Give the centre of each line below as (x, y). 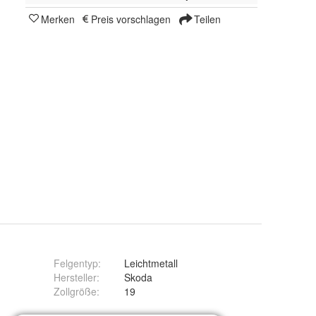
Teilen (206, 19)
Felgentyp (76, 263)
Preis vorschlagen (131, 19)
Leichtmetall (151, 263)
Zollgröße (75, 291)
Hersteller (75, 277)
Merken (58, 19)
